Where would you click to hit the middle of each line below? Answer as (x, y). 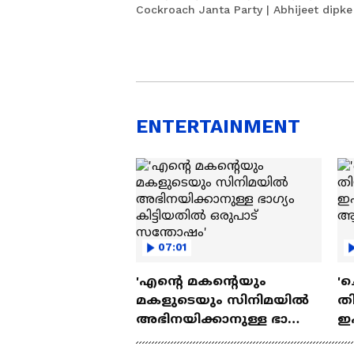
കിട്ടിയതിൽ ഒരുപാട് (205, 338)
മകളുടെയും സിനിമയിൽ (222, 300)
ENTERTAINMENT (218, 126)
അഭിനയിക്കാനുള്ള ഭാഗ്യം (203, 319)
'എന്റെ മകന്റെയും (201, 281)
